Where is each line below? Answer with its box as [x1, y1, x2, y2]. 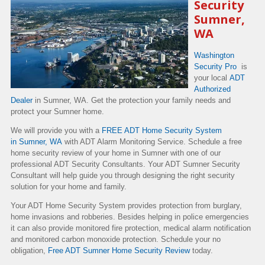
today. [190, 245, 213, 255]
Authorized [194, 84, 231, 93]
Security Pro [194, 62, 239, 71]
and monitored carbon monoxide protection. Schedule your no [11, 234, 221, 244]
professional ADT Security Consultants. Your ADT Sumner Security [11, 159, 240, 169]
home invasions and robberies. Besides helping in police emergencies [11, 212, 249, 221]
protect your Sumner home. [11, 106, 106, 116]
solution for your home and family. [11, 182, 127, 191]
